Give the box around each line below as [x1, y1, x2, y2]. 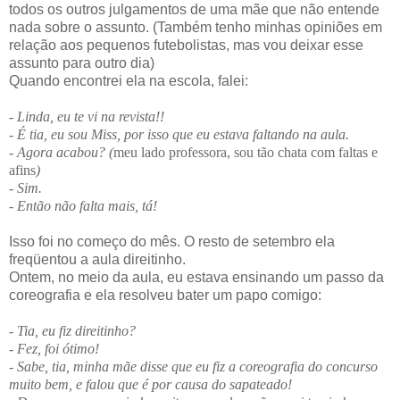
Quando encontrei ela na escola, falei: [9, 73, 248, 89]
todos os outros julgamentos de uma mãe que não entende [9, 2, 379, 18]
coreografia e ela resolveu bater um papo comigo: [9, 287, 321, 304]
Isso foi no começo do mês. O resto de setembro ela [9, 234, 335, 250]
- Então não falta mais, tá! [9, 198, 157, 214]
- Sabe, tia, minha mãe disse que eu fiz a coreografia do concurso [9, 359, 378, 375]
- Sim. [9, 180, 42, 196]
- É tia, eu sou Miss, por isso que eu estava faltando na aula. [9, 127, 349, 143]
